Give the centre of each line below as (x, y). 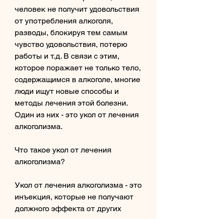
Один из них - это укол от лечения (77, 114)
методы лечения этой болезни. (71, 103)
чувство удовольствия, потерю (71, 44)
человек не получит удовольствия (77, 9)
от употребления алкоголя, (64, 21)
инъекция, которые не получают (74, 197)
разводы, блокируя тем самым (71, 32)
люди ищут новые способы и (67, 91)
